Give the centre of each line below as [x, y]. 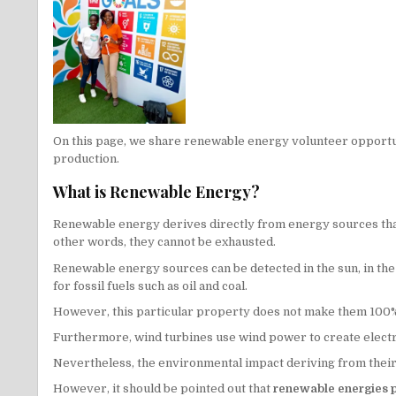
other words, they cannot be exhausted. [164, 242]
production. [86, 159]
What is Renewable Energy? [156, 192]
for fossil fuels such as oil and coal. [150, 286]
